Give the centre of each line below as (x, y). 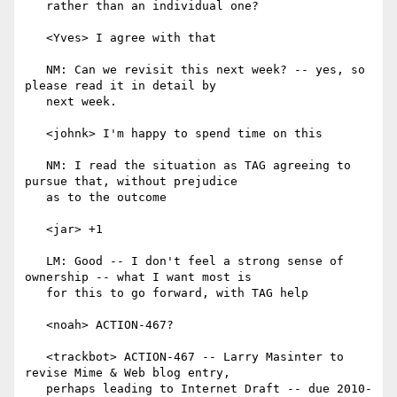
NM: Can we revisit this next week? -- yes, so (35, 70)
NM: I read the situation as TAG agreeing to (35, 166)
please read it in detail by (121, 86)
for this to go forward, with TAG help (35, 293)
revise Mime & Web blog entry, (128, 373)
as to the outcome (35, 198)
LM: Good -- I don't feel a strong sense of (35, 261)
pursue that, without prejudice (131, 182)
